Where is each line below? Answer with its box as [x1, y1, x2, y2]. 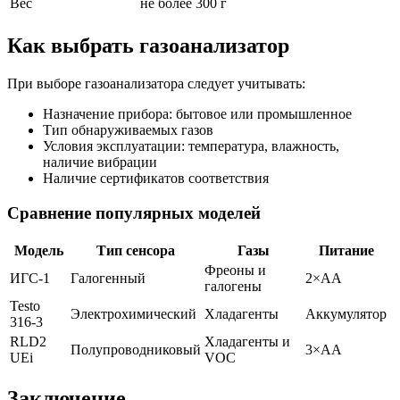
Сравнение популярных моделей [7, 204, 261, 223]
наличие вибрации [43, 154, 157, 171]
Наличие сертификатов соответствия [43, 171, 269, 187]
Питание [318, 242, 374, 258]
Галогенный [71, 270, 146, 286]
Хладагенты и [204, 333, 290, 349]
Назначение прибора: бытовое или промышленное [43, 106, 352, 122]
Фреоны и [204, 262, 266, 278]
